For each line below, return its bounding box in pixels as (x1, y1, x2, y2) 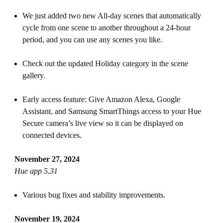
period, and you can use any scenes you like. (22, 35, 162, 44)
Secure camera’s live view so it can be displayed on (22, 119, 183, 127)
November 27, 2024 (14, 155, 80, 163)
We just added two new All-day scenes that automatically (22, 11, 201, 20)
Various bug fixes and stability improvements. (22, 191, 165, 199)
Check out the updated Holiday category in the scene (22, 59, 188, 68)
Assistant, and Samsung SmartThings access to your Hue (22, 107, 201, 115)
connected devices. (22, 131, 82, 139)
